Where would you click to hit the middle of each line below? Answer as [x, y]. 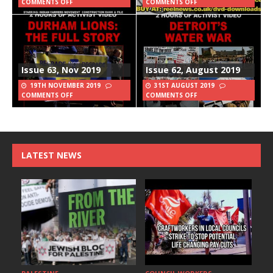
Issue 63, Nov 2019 [61, 69]
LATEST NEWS [51, 155]
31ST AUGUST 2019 [184, 85]
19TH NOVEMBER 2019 [65, 85]
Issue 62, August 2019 [193, 69]
